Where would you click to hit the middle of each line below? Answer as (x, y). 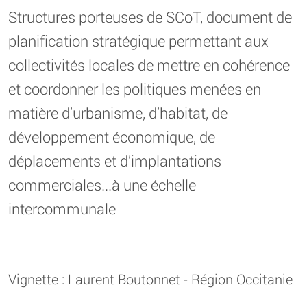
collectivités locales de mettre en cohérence (149, 64)
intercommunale (62, 208)
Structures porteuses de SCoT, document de (150, 16)
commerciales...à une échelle (102, 184)
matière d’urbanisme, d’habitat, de (118, 112)
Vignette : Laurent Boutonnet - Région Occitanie (150, 279)
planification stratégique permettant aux (138, 40)
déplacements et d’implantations (115, 160)
